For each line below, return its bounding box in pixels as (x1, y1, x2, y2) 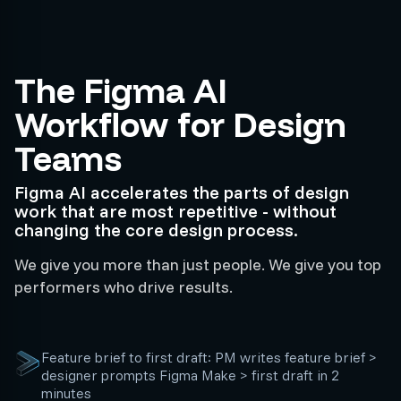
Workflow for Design (14, 103, 346, 146)
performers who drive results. (14, 277, 233, 297)
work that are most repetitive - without (14, 200, 337, 222)
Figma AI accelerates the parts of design (14, 181, 349, 203)
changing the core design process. (14, 218, 298, 241)
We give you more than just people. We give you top (14, 254, 381, 275)
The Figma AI (14, 69, 227, 112)
